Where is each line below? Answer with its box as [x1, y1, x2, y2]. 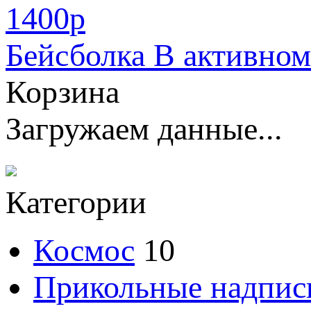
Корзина [6, 74, 119, 110]
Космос [33, 232, 135, 268]
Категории [6, 184, 146, 220]
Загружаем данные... [6, 110, 283, 146]
